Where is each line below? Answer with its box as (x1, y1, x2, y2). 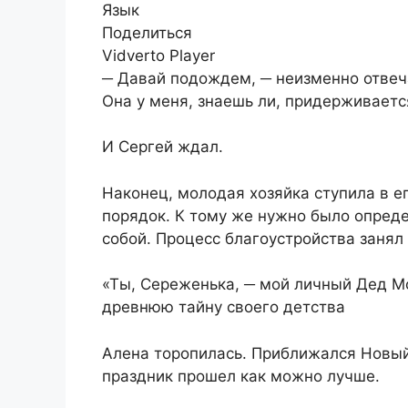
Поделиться (102, 23, 192, 42)
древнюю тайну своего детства (102, 298, 345, 317)
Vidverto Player (102, 46, 215, 65)
